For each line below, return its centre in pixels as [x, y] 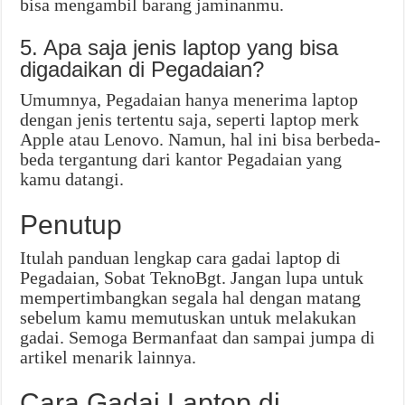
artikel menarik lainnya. [108, 358]
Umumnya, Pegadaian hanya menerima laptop [189, 100]
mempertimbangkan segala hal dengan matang [191, 298]
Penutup [71, 225]
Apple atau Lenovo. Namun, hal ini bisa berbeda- [201, 140]
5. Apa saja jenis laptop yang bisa [179, 48]
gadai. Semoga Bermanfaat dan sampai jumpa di [198, 338]
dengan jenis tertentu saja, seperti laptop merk [190, 120]
